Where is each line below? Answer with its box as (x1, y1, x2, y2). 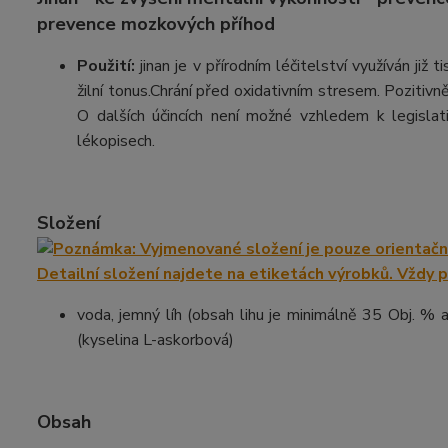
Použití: (77, 55, 141, 77)
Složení (37, 211, 100, 235)
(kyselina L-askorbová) (77, 329, 234, 351)
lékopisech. (77, 130, 155, 152)
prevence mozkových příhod (37, 12, 275, 36)
